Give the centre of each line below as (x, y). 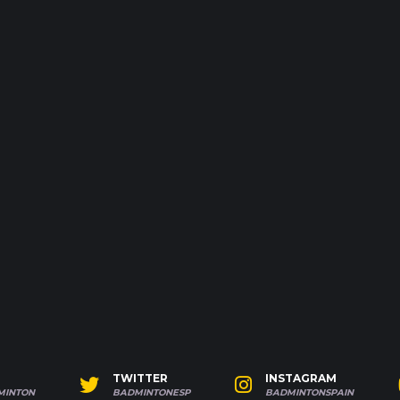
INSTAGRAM (301, 378)
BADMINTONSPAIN (309, 392)
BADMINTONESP (151, 392)
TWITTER (140, 378)
